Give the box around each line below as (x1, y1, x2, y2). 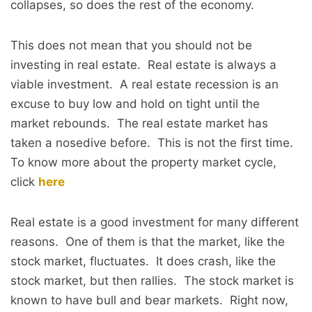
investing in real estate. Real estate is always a (10, 58, 276, 72)
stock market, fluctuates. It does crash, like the (10, 254, 276, 268)
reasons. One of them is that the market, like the (10, 235, 285, 249)
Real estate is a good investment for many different (10, 215, 299, 229)
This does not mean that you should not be (10, 38, 252, 52)
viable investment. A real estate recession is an (10, 77, 279, 91)
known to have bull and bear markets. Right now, (10, 293, 288, 307)
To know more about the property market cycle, (10, 155, 276, 169)
